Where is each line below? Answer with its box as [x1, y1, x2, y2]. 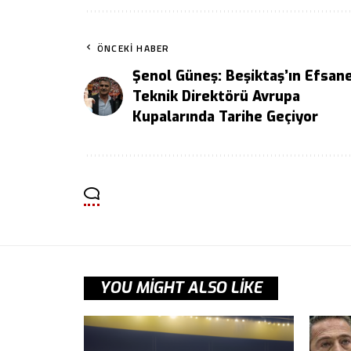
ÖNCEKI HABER [97, 41, 170, 56]
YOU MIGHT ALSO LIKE [100, 277, 262, 299]
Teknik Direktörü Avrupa [132, 87, 300, 107]
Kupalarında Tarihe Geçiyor [132, 107, 318, 127]
